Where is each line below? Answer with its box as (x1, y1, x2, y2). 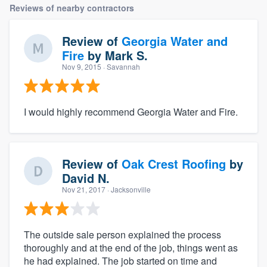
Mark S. (105, 46, 148, 64)
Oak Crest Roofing (122, 155, 226, 173)
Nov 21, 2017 (62, 184, 105, 195)
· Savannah (101, 61, 140, 72)
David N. (62, 169, 110, 187)
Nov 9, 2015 (62, 61, 101, 72)
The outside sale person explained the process (24, 228, 221, 242)
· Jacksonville (105, 184, 151, 195)
